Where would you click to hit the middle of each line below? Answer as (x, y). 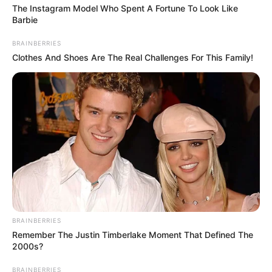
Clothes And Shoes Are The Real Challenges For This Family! (133, 58)
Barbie (25, 20)
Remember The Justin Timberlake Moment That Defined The (133, 234)
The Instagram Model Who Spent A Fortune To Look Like (125, 8)
